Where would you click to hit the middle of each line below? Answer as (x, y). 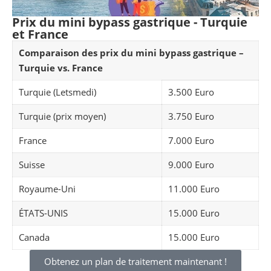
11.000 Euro (194, 189)
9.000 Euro (191, 165)
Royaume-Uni (47, 189)
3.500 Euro (191, 92)
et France (40, 34)
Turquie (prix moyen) (62, 116)
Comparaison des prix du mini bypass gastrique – (131, 53)
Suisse (32, 165)
